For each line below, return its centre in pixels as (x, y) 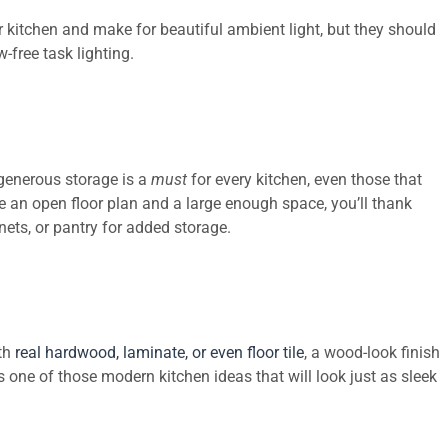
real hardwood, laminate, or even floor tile (159, 353)
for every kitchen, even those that (304, 179)
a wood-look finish (375, 353)
